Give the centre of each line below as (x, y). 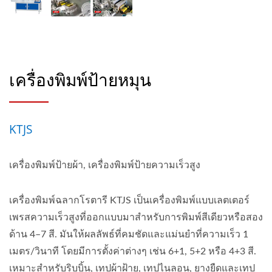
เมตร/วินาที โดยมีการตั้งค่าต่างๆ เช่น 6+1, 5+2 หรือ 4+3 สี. (133, 252)
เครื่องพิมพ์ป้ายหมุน (80, 80)
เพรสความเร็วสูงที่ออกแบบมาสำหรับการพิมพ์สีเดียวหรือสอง (136, 218)
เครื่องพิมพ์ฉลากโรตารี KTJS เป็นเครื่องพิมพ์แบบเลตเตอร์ (129, 201)
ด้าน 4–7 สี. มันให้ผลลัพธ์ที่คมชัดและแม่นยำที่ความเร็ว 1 (129, 235)
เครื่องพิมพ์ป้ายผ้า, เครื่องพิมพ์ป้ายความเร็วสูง (105, 165)
